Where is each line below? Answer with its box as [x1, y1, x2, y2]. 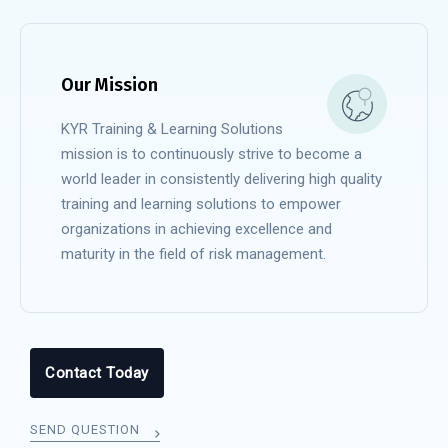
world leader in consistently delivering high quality [61, 170, 382, 188]
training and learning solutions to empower [61, 195, 341, 213]
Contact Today [45, 364, 149, 382]
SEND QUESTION [30, 422, 144, 437]
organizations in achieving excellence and [61, 220, 332, 238]
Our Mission [61, 74, 158, 96]
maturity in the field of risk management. [61, 245, 326, 263]
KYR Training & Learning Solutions [61, 120, 283, 138]
